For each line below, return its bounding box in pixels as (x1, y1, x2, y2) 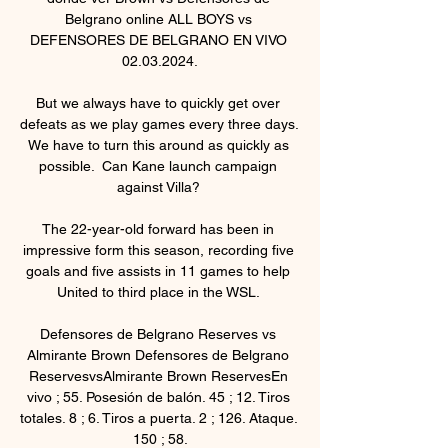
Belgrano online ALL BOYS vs (64, 10, 252, 27)
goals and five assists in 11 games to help (26, 262, 290, 279)
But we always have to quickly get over (36, 94, 280, 111)
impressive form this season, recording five (22, 241, 294, 258)
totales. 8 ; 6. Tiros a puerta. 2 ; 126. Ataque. (20, 409, 298, 426)
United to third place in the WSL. (57, 283, 263, 300)
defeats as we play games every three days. (20, 115, 299, 132)
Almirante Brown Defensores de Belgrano (27, 346, 289, 363)
